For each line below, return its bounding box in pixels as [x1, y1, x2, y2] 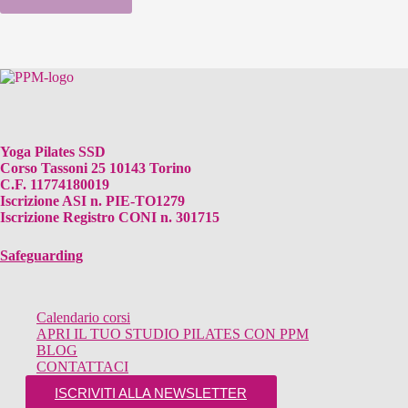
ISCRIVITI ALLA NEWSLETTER [55, 385, 247, 402]
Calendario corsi [36, 309, 130, 325]
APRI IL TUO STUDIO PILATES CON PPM [36, 325, 309, 342]
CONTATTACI [36, 358, 128, 374]
